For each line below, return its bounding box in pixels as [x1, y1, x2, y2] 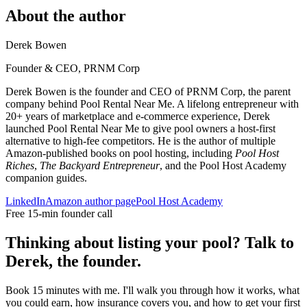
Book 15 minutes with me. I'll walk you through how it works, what [5, 284, 299, 296]
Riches [5, 159, 34, 171]
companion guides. [5, 171, 87, 184]
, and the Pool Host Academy [160, 159, 286, 171]
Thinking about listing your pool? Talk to [5, 233, 294, 251]
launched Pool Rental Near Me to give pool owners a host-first [5, 122, 275, 134]
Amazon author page [45, 195, 136, 207]
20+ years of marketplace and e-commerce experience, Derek [5, 110, 270, 122]
